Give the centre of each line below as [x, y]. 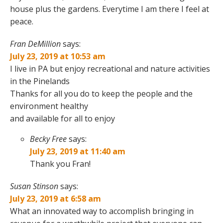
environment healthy [49, 106]
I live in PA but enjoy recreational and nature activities [110, 68]
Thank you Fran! [60, 164]
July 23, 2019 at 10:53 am [58, 56]
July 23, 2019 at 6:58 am [56, 198]
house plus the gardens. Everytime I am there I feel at [110, 9]
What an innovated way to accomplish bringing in [102, 211]
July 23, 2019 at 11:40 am [78, 151]
